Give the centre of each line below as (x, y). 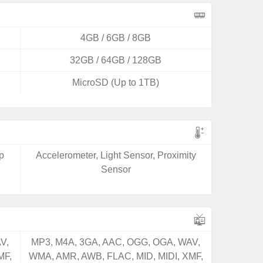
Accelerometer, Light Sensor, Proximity (116, 155)
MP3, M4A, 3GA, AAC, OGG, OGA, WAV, (116, 242)
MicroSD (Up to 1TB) (116, 82)
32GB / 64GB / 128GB (116, 60)
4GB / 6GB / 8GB (116, 38)
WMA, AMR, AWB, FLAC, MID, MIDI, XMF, (116, 256)
